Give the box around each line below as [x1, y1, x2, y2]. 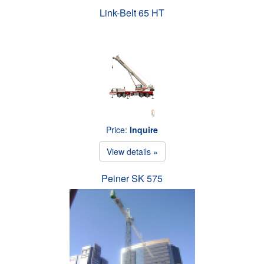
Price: [106, 123, 130, 136]
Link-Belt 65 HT [100, 5, 164, 19]
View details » [106, 145, 158, 157]
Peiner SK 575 [101, 171, 163, 185]
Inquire [130, 123, 158, 136]
